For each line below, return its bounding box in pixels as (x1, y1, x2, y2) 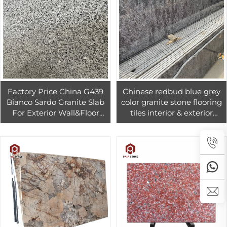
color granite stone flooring (121, 97, 222, 107)
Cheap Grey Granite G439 (7, 119, 104, 129)
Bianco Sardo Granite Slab (7, 97, 104, 107)
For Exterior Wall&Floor (12, 108, 99, 118)
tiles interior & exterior (130, 108, 213, 118)
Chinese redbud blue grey (123, 87, 220, 97)
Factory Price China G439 (8, 87, 103, 97)
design (159, 119, 184, 129)
